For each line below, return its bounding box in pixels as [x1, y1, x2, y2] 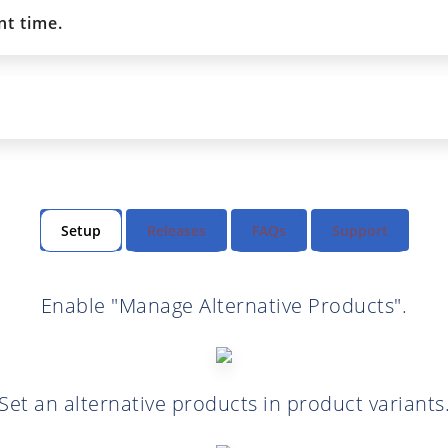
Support [331, 221, 388, 241]
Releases [146, 221, 206, 241]
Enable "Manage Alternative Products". [40, 292, 408, 320]
